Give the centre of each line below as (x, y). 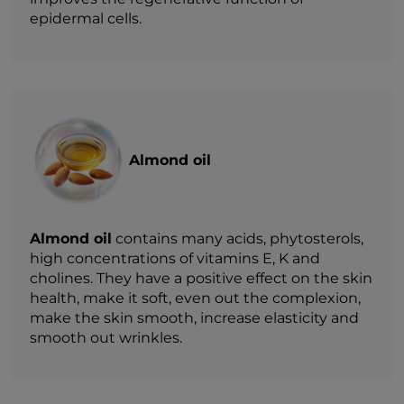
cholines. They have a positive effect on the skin (202, 278)
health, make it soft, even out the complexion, (196, 298)
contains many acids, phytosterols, (238, 238)
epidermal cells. (86, 18)
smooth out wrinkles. (106, 337)
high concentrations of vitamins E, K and (175, 258)
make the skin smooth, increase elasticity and (195, 317)
